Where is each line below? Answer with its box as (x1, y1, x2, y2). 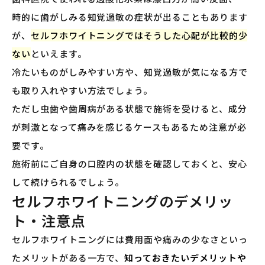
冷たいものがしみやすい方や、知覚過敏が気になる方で (12, 65, 248, 78)
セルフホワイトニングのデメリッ (12, 190, 234, 211)
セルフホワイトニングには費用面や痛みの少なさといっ (12, 232, 248, 245)
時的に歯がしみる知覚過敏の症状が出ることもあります (12, 10, 248, 23)
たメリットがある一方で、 (12, 251, 125, 264)
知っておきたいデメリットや (124, 251, 247, 264)
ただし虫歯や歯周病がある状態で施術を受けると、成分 (12, 102, 247, 115)
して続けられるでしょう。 (12, 175, 125, 188)
